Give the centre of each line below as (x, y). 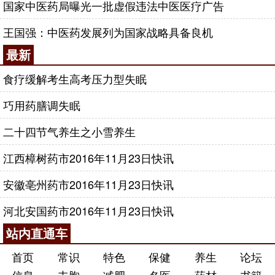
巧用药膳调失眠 (42, 105)
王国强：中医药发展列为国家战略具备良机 (108, 32)
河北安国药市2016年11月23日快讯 (88, 211)
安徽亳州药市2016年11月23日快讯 (88, 184)
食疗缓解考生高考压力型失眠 (75, 79)
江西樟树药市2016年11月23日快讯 (88, 158)
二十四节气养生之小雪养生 (69, 131)
